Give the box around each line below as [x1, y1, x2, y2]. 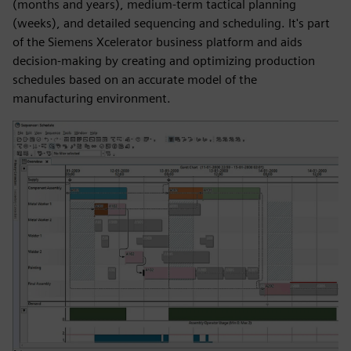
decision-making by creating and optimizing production [13, 53, 315, 68]
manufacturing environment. [13, 91, 171, 106]
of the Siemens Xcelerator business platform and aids [13, 34, 302, 49]
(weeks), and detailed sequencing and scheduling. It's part [13, 16, 330, 31]
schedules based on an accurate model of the [13, 72, 257, 87]
